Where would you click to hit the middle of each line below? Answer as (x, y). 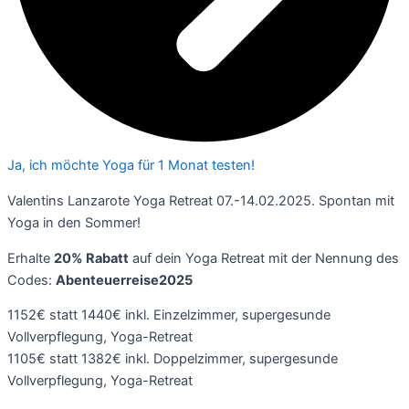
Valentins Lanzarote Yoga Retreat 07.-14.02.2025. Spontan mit (201, 200)
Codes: (31, 280)
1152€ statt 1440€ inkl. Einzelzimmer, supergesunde (169, 315)
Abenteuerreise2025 (126, 280)
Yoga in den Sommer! (74, 222)
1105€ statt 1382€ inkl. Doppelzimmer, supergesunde (173, 359)
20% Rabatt (91, 258)
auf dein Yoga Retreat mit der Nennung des (264, 258)
